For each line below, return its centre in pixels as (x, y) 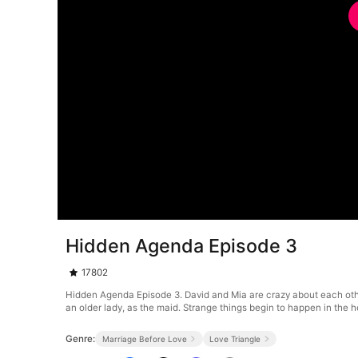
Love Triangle (235, 338)
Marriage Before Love (144, 338)
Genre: (81, 338)
